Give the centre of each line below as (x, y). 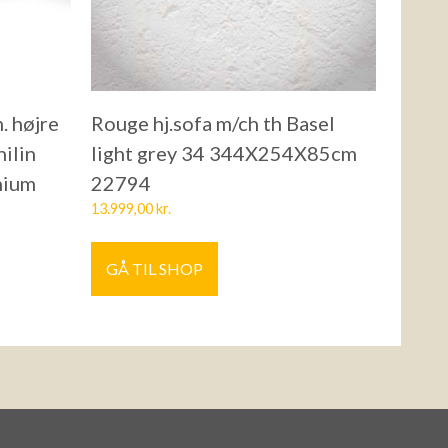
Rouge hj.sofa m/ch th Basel (213, 123)
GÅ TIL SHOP (154, 269)
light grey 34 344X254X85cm (224, 153)
